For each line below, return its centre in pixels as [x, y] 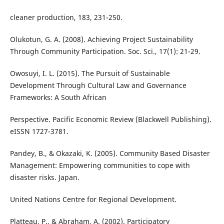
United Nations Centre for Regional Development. [93, 199]
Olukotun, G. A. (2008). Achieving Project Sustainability [101, 39]
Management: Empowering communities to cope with [100, 165]
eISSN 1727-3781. [39, 131]
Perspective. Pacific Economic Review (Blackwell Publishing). [110, 119]
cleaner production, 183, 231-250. [66, 17]
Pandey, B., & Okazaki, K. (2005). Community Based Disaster [110, 153]
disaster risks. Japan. [44, 177]
